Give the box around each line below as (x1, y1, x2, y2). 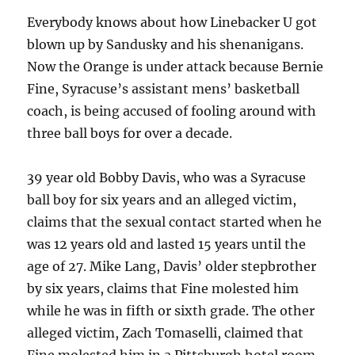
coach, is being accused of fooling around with (27, 103, 317, 119)
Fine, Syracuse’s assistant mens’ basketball (27, 81, 300, 97)
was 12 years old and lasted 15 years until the (27, 236, 307, 252)
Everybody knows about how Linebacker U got (27, 14, 318, 30)
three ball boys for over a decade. (27, 125, 233, 141)
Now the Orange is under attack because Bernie (27, 59, 324, 74)
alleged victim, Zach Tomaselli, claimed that (27, 325, 304, 341)
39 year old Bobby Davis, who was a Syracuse (27, 170, 307, 185)
